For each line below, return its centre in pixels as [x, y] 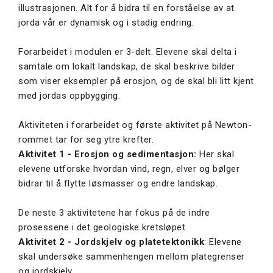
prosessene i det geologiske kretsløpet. [103, 228]
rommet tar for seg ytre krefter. [86, 140]
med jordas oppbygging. [69, 96]
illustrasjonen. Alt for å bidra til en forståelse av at [126, 8]
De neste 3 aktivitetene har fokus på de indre [114, 213]
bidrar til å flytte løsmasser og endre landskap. [118, 184]
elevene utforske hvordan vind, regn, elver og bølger [129, 169]
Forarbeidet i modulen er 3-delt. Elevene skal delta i [128, 52]
